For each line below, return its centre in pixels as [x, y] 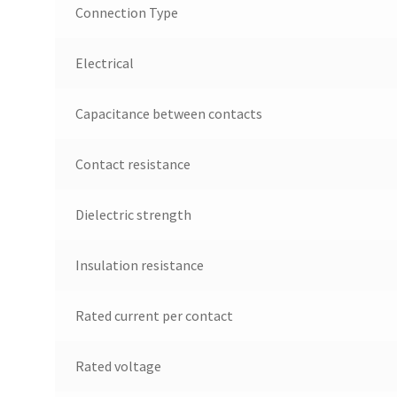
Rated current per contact [154, 315]
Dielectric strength [133, 214]
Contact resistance [132, 163]
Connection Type [126, 12]
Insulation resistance [139, 265]
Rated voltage [118, 366]
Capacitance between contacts [168, 113]
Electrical [104, 62]
